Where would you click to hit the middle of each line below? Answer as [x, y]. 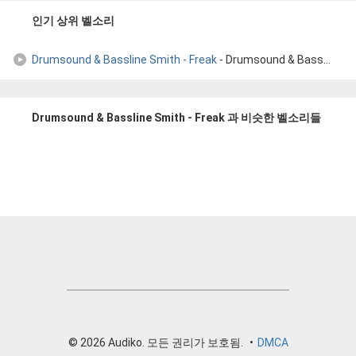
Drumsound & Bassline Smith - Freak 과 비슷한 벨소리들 [176, 118]
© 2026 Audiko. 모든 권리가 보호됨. [155, 342]
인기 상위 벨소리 [73, 21]
